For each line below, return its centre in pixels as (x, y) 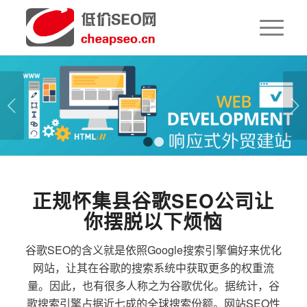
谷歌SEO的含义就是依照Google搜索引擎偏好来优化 (153, 249)
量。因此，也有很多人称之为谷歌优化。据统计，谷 (153, 285)
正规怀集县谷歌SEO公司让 (153, 200)
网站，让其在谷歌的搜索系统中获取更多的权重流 (153, 267)
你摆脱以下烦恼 (153, 221)
